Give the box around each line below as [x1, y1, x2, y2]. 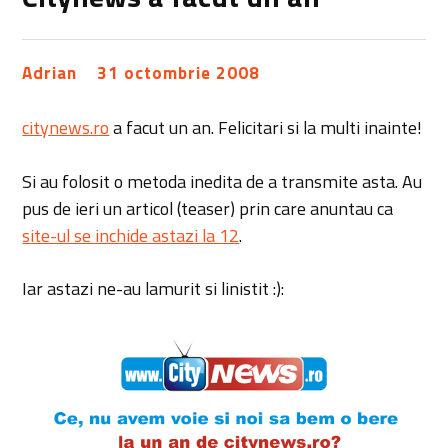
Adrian [22, 59, 78, 86]
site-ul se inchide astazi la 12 [22, 221, 240, 249]
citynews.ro [22, 113, 110, 141]
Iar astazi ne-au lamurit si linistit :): [22, 275, 285, 303]
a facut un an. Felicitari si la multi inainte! [109, 113, 423, 141]
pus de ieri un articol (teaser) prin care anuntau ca [22, 194, 394, 222]
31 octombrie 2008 [97, 59, 261, 86]
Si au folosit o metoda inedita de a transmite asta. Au [22, 167, 423, 195]
